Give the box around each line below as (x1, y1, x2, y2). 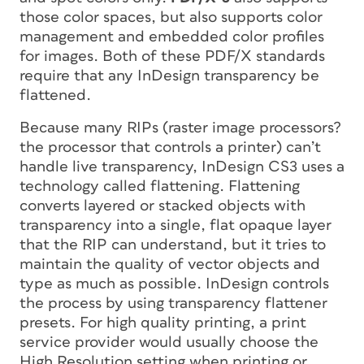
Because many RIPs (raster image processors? (19, 119, 341, 136)
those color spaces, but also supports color (19, 9, 323, 25)
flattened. (19, 87, 91, 103)
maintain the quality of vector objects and (19, 256, 320, 272)
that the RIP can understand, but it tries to (19, 236, 326, 253)
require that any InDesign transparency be (19, 67, 319, 84)
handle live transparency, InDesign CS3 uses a (19, 158, 344, 175)
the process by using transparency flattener (19, 295, 327, 311)
